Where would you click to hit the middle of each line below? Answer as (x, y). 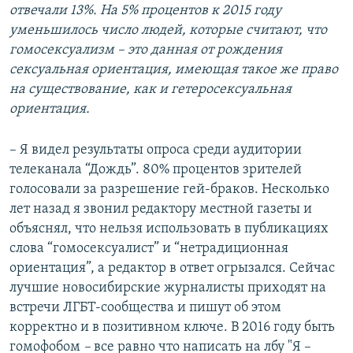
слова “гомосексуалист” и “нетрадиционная (149, 249)
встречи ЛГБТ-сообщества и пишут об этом (145, 308)
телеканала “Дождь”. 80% (89, 170)
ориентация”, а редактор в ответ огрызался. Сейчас (172, 269)
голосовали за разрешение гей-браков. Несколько (169, 190)
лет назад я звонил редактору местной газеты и (161, 210)
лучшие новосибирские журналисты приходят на (168, 288)
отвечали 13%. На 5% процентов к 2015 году (145, 11)
